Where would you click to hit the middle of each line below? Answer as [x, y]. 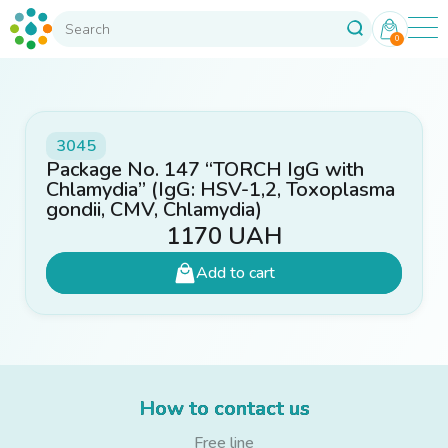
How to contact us [224, 408]
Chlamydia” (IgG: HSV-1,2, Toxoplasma [220, 189]
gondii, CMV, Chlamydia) [154, 209]
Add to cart [235, 273]
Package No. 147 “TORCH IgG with [205, 169]
